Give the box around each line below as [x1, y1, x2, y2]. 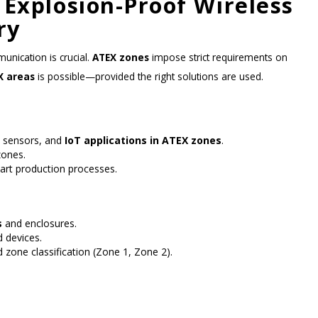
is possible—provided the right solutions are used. [35, 69, 263, 83]
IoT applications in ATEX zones [65, 133, 221, 147]
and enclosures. [2, 216, 77, 230]
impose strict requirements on [149, 50, 287, 64]
